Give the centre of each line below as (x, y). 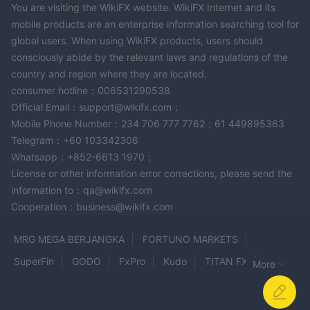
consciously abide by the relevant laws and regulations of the (149, 57)
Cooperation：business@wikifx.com (92, 206)
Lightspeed (85, 283)
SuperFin (34, 261)
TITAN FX (226, 261)
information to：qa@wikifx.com (82, 190)
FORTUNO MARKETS (190, 239)
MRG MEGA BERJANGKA (69, 239)
